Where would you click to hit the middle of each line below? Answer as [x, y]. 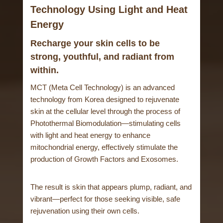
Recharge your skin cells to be [95, 44]
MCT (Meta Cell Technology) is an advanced [103, 88]
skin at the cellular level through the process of [106, 111]
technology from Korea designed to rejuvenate [105, 100]
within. [45, 70]
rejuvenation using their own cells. [85, 211]
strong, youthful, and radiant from [103, 57]
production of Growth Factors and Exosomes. [105, 159]
